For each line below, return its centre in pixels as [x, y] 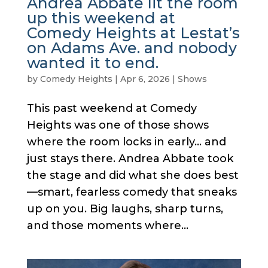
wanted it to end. [92, 63]
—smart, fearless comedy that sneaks [132, 192]
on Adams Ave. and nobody [132, 48]
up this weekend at [101, 18]
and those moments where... [107, 226]
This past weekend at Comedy [112, 108]
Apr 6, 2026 [145, 79]
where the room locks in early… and [126, 142]
